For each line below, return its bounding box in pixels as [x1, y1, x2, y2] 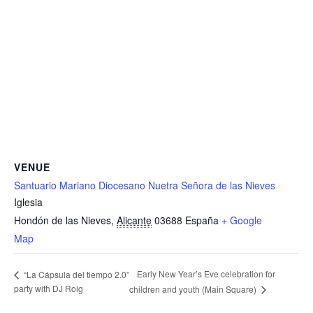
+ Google [221, 212, 262, 227]
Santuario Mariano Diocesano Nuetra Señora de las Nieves [14, 177, 275, 192]
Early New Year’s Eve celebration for [137, 268, 276, 280]
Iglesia [14, 194, 43, 209]
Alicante [117, 212, 152, 227]
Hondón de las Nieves [14, 212, 111, 227]
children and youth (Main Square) [129, 282, 259, 295]
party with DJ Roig [14, 282, 83, 294]
